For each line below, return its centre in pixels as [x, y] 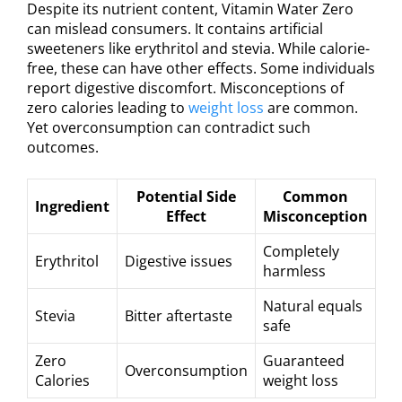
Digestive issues [179, 261]
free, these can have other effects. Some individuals [201, 68]
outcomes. [63, 147]
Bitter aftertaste [179, 315]
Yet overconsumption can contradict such [169, 127]
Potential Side [186, 196]
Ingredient [72, 206]
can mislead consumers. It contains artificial [175, 28]
